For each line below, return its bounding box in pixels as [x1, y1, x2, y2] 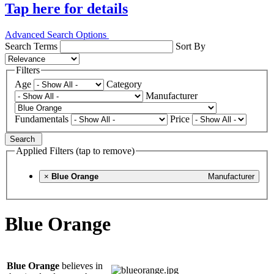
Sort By [176, 40, 206, 51]
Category [106, 79, 142, 90]
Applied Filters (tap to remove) [16, 146, 135, 157]
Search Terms [5, 40, 57, 51]
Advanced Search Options [5, 29, 109, 40]
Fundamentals [15, 114, 68, 125]
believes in [59, 260, 103, 271]
